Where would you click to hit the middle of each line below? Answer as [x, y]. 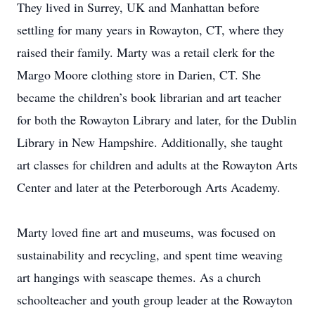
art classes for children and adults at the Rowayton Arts [157, 165]
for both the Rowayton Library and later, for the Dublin [157, 120]
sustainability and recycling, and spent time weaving [150, 255]
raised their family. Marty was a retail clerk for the [146, 52]
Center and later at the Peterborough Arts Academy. [149, 187]
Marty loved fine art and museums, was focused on [146, 232]
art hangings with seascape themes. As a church [139, 277]
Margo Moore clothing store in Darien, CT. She [139, 75]
